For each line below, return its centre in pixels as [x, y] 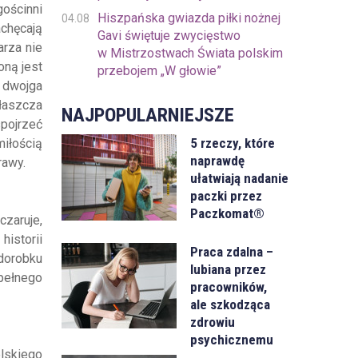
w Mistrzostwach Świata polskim [190, 54]
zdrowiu [213, 322]
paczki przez [227, 196]
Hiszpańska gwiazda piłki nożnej [189, 18]
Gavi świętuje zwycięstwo [169, 36]
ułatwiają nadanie [240, 179]
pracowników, [229, 286]
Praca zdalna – [232, 251]
